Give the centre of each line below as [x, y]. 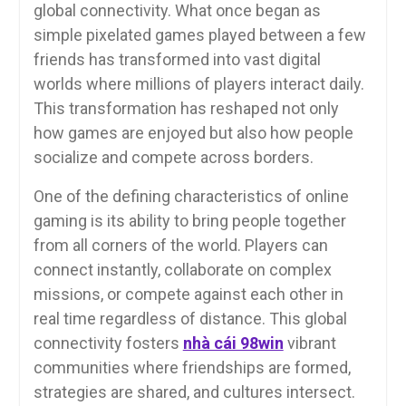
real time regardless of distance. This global [190, 318]
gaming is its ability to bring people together [189, 220]
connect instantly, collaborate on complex [182, 269]
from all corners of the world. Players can [180, 245]
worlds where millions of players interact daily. [198, 83]
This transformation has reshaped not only [186, 108]
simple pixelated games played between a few [199, 34]
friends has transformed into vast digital [177, 59]
